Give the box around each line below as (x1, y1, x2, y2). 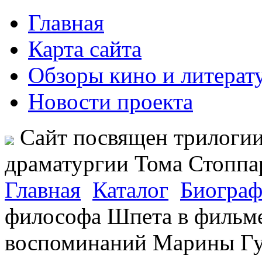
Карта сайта (28, 36, 142, 61)
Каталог (92, 177, 168, 202)
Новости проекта (28, 89, 193, 114)
